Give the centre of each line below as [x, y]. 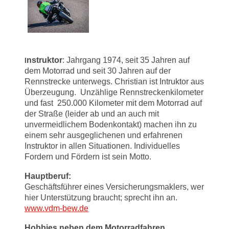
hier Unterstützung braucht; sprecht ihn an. [101, 197]
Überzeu [40, 92]
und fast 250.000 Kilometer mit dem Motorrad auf [113, 103]
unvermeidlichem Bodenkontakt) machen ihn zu [111, 124]
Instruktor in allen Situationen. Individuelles [102, 146]
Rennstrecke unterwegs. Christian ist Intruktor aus [114, 81]
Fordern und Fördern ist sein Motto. [88, 156]
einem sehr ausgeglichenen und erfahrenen [104, 135]
